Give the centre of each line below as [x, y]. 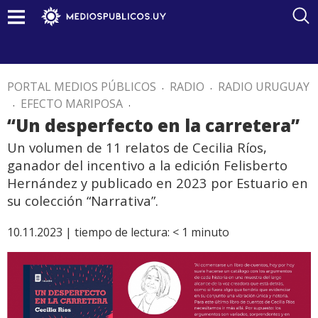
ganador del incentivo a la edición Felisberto [147, 165]
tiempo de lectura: [122, 232]
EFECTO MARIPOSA [72, 104]
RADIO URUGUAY [264, 87]
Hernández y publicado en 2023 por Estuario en [158, 183]
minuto [210, 232]
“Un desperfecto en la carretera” [153, 125]
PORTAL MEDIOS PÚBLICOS [82, 87]
